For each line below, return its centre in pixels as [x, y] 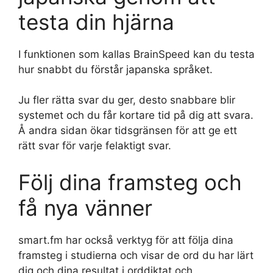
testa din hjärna [96, 22]
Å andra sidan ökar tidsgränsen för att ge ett [128, 130]
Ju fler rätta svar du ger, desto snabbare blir [127, 100]
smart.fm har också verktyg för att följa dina [126, 240]
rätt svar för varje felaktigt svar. [95, 146]
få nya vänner [85, 207]
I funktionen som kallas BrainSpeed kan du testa [136, 54]
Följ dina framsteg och [130, 182]
